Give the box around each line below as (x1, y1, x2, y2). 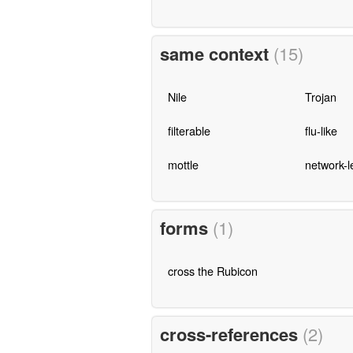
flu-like (304, 122, 337, 139)
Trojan (304, 88, 336, 106)
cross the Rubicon (167, 262, 258, 280)
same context (159, 41, 273, 67)
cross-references (159, 321, 303, 347)
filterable (167, 122, 210, 139)
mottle (167, 156, 199, 173)
